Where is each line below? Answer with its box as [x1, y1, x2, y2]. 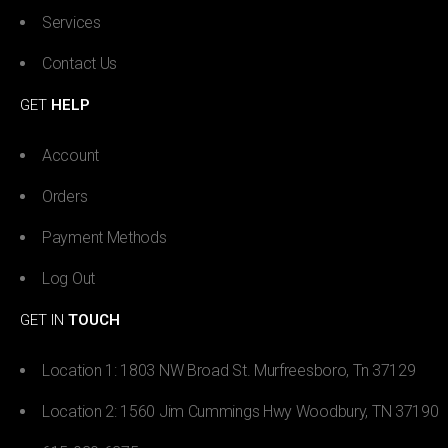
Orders [42, 186, 88, 206]
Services [42, 12, 101, 32]
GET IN [20, 310, 68, 329]
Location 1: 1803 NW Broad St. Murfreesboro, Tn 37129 [42, 360, 416, 380]
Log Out [42, 268, 95, 288]
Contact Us [42, 53, 117, 73]
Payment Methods [42, 227, 167, 247]
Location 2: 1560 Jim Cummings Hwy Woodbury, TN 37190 [42, 401, 439, 421]
